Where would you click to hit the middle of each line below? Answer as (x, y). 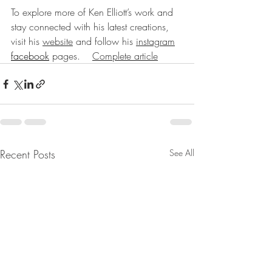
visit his (27, 42)
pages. (71, 56)
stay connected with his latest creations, (91, 27)
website (58, 42)
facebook (30, 56)
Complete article (125, 56)
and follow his (104, 42)
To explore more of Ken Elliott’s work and (93, 12)
